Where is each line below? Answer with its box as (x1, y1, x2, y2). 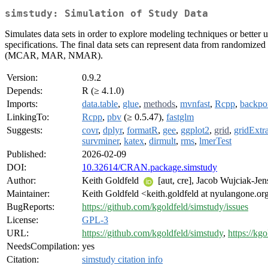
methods (144, 99, 175, 109)
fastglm (166, 112, 194, 123)
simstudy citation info (82, 254, 163, 265)
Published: (7, 149, 46, 160)
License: (7, 215, 38, 226)
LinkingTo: (7, 112, 49, 123)
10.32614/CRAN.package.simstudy (82, 162, 217, 173)
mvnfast (180, 99, 210, 109)
